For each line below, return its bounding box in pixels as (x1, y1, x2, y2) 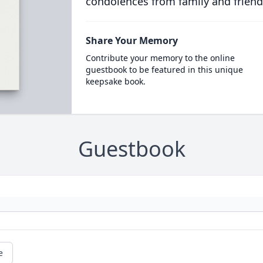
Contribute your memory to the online (85, 52, 235, 63)
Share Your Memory (85, 34, 178, 47)
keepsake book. (85, 76, 146, 87)
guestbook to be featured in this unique (85, 64, 243, 75)
